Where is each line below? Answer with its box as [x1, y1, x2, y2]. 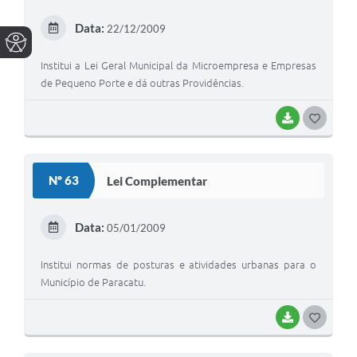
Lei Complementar [107, 173, 207, 188]
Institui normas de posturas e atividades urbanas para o [41, 259, 316, 271]
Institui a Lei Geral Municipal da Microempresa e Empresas [41, 60, 316, 72]
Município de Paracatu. [41, 277, 146, 288]
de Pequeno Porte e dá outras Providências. [41, 77, 244, 89]
